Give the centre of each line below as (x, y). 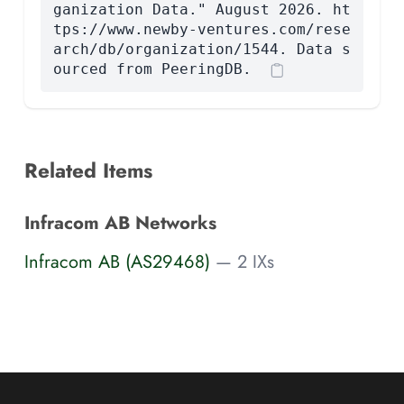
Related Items (88, 170)
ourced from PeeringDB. (152, 69)
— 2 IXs (245, 262)
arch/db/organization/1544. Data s (202, 49)
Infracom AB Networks (120, 222)
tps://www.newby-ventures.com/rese (202, 29)
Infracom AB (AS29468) (117, 262)
